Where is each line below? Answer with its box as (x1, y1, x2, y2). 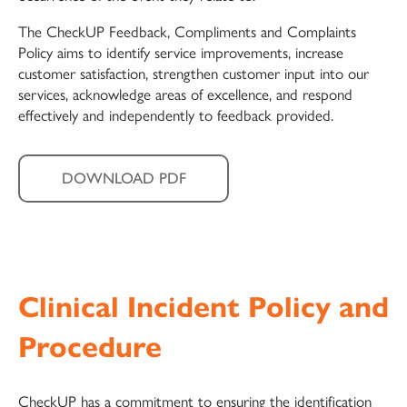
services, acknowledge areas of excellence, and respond (18, 82, 352, 104)
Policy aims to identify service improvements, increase (18, 40, 343, 63)
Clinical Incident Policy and (18, 288, 389, 325)
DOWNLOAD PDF (61, 168, 186, 187)
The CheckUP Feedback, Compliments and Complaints (18, 19, 356, 42)
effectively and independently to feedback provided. (18, 103, 333, 125)
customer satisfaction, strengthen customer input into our (18, 61, 369, 84)
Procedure (18, 328, 162, 365)
